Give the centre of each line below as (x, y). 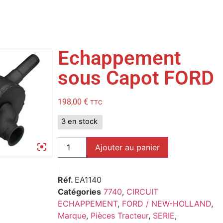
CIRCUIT (142, 191)
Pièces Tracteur (119, 215)
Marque (72, 215)
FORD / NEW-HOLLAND (166, 203)
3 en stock (79, 122)
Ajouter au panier (127, 147)
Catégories (79, 191)
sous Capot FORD (136, 78)
